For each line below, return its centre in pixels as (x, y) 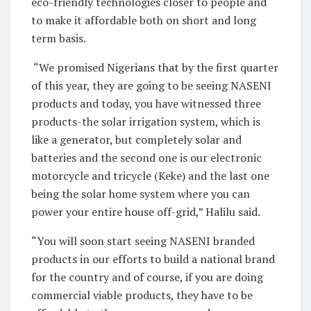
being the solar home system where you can (141, 193)
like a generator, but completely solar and (136, 139)
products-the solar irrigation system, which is (146, 121)
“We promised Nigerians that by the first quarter (155, 67)
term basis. (59, 38)
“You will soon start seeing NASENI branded (143, 241)
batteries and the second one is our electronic (146, 157)
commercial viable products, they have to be (142, 295)
